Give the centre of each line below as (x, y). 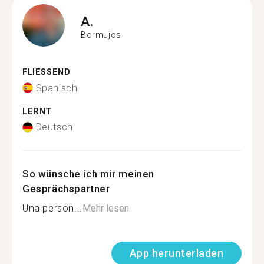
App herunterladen (176, 253)
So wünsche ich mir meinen (89, 174)
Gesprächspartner (66, 189)
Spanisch (57, 88)
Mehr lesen (105, 208)
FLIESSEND (43, 72)
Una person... (52, 208)
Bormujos (101, 34)
